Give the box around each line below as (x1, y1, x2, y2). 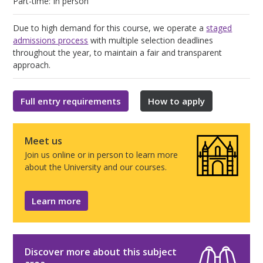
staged (206, 22, 232, 33)
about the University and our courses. (25, 161, 167, 173)
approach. (13, 59, 51, 70)
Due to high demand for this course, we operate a (13, 22, 207, 33)
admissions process (13, 34, 89, 46)
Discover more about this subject (25, 245, 177, 258)
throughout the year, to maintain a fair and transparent (13, 46, 222, 58)
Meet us (25, 134, 63, 147)
